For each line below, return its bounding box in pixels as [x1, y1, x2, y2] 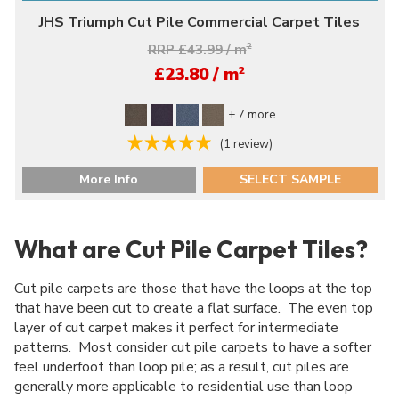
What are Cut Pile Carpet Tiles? [14, 234, 368, 265]
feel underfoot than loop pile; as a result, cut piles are [14, 357, 349, 378]
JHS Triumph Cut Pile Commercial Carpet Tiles [39, 12, 360, 32]
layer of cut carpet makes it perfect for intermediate [14, 318, 338, 338]
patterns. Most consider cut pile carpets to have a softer [14, 338, 371, 358]
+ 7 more [227, 107, 275, 124]
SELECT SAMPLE [239, 171, 341, 189]
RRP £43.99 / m [147, 40, 247, 59]
